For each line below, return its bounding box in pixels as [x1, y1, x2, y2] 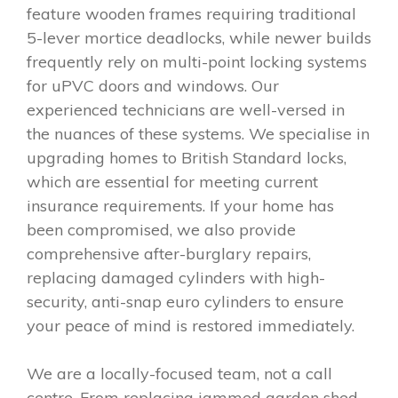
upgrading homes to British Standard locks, [27, 147, 346, 168]
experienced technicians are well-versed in [27, 99, 345, 120]
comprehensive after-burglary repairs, [27, 243, 311, 264]
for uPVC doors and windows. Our [27, 75, 279, 96]
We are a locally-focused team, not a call [27, 362, 332, 384]
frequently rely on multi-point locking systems [27, 51, 367, 72]
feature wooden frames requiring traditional [27, 3, 356, 24]
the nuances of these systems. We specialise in [27, 123, 370, 144]
